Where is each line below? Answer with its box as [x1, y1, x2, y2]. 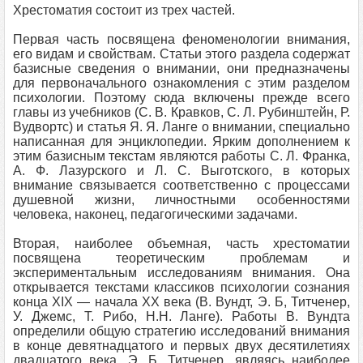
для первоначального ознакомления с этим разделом [13, 76, 350, 90]
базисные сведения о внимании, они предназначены [13, 62, 350, 75]
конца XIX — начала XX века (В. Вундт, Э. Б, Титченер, [13, 295, 350, 309]
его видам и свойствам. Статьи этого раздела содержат [13, 47, 350, 61]
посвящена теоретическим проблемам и [13, 251, 350, 265]
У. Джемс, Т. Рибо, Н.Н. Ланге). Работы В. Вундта [13, 310, 350, 323]
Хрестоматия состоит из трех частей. [13, 3, 235, 17]
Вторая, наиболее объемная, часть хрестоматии [13, 237, 350, 250]
